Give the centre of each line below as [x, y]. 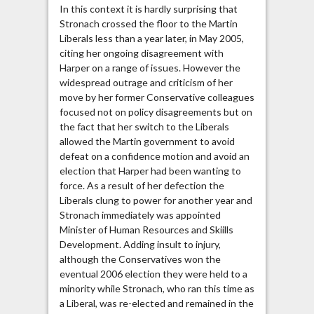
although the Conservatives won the [140, 259]
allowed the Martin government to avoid [147, 141]
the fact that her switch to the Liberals [144, 126]
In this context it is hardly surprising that [148, 8]
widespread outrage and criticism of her [146, 82]
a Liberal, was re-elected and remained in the [156, 303]
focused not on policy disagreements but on [156, 111]
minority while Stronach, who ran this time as [157, 288]
